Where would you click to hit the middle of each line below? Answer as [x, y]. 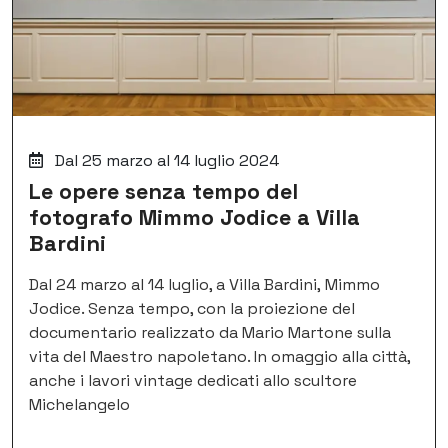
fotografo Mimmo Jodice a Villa [194, 217]
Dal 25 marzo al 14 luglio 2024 [165, 160]
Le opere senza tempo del [163, 191]
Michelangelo [79, 404]
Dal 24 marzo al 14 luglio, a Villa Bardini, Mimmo [204, 284]
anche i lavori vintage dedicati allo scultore [193, 380]
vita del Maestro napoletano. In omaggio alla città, [219, 356]
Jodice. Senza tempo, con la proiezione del [192, 308]
